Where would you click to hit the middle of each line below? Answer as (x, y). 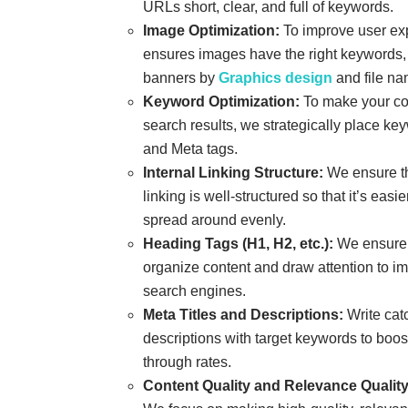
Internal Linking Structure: (233, 173)
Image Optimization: (211, 31)
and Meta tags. (190, 149)
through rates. (187, 362)
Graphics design (275, 78)
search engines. (194, 291)
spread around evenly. (214, 220)
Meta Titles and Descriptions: (243, 315)
